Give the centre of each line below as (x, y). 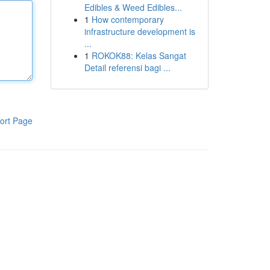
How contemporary (127, 19)
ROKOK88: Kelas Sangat (139, 55)
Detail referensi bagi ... (127, 67)
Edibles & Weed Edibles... (133, 7)
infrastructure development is (140, 31)
